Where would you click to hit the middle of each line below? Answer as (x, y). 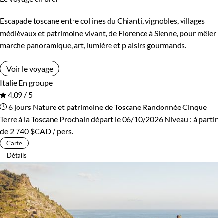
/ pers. (62, 131)
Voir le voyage (30, 68)
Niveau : (179, 119)
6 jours (19, 107)
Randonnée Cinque (175, 107)
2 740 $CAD (30, 131)
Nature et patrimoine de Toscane (87, 107)
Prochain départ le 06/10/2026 (111, 119)
